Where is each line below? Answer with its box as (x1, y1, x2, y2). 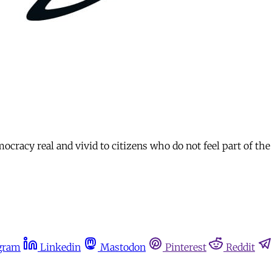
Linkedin (40, 241, 81, 254)
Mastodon (100, 241, 146, 254)
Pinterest (165, 241, 206, 254)
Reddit (226, 241, 255, 254)
